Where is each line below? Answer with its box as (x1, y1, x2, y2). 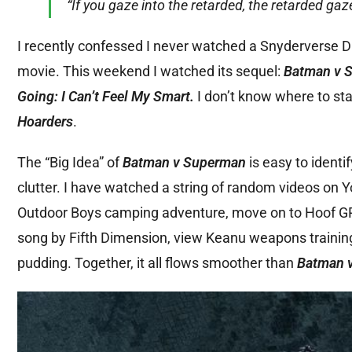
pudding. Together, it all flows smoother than (17, 255, 297, 272)
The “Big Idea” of (17, 154, 123, 171)
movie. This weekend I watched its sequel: (17, 63, 284, 80)
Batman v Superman (123, 154, 246, 171)
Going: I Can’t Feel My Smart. (17, 88, 194, 105)
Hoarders (17, 113, 73, 130)
